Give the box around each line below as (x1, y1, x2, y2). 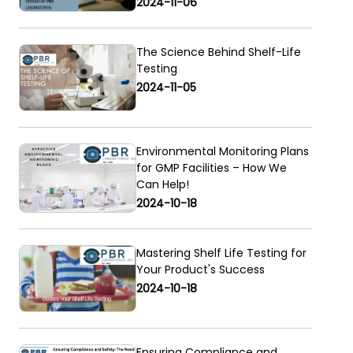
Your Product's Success (136, 262, 265, 278)
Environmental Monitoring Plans (136, 143, 309, 160)
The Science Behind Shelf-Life (136, 44, 301, 61)
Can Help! (136, 176, 189, 193)
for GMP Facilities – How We (136, 160, 287, 176)
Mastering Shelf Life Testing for (136, 245, 307, 262)
